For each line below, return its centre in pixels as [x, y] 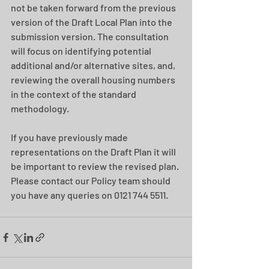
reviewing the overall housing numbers [94, 80]
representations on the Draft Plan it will [94, 152]
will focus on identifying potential [82, 51]
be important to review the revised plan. [96, 166]
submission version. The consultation [91, 36]
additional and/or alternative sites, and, [94, 65]
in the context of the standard [74, 94]
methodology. [40, 108]
